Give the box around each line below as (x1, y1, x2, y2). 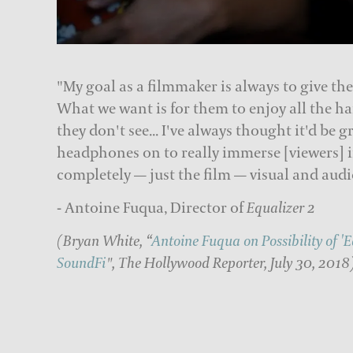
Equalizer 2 (247, 198, 315, 217)
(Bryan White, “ (57, 231, 151, 251)
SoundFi (57, 253, 106, 273)
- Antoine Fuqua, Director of (57, 198, 247, 217)
